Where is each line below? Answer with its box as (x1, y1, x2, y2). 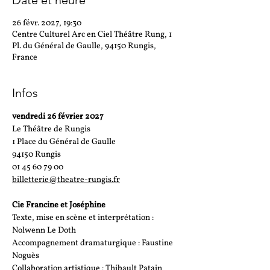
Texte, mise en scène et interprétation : (12, 212, 155, 224)
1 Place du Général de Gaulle (12, 136, 118, 148)
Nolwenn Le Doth (12, 225, 76, 236)
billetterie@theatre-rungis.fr (12, 174, 120, 186)
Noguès (12, 250, 39, 262)
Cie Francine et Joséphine (12, 199, 105, 211)
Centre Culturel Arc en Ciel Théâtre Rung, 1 (12, 29, 172, 40)
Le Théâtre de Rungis (12, 124, 90, 135)
